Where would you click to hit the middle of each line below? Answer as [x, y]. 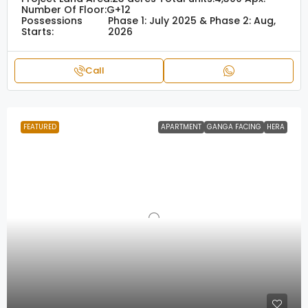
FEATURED [40, 127]
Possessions [52, 21]
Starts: [37, 32]
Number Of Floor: [64, 10]
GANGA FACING [234, 127]
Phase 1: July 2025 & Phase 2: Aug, [192, 21]
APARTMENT [181, 127]
